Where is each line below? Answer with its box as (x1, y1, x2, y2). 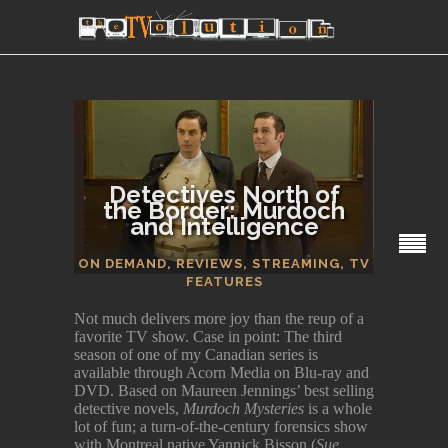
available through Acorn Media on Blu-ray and (74, 363, 369, 381)
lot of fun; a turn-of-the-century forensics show (74, 417, 368, 435)
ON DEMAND (78, 256, 167, 271)
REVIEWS (176, 256, 243, 271)
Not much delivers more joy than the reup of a (74, 309, 364, 327)
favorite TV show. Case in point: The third (74, 327, 342, 345)
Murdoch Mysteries (183, 399, 304, 417)
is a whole (304, 399, 372, 417)
